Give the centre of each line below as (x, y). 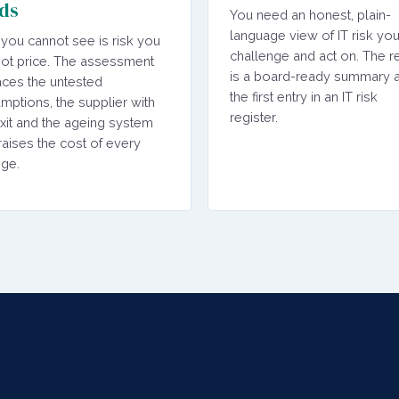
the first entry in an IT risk (304, 97)
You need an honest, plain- (310, 15)
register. (254, 117)
